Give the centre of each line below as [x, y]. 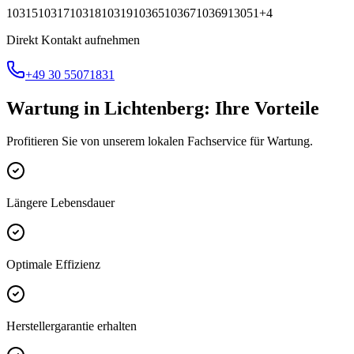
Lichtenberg [154, 108]
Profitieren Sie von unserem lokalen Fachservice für [137, 141]
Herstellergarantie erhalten [72, 326]
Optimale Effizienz [53, 265]
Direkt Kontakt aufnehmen [73, 40]
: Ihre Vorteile [262, 108]
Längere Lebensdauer [60, 203]
